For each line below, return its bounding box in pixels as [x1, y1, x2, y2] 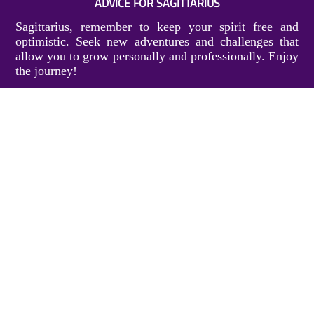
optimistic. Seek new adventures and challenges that [15, 34, 299, 49]
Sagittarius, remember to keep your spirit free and [15, 20, 299, 34]
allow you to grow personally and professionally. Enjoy [15, 49, 299, 64]
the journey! [15, 64, 78, 78]
